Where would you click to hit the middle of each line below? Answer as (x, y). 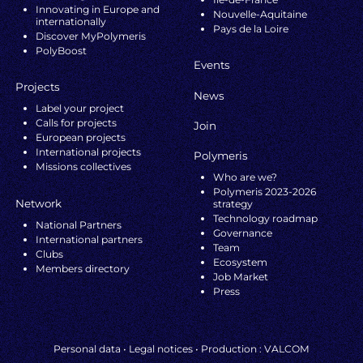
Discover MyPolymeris (90, 36)
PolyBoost (61, 50)
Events (212, 65)
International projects (88, 152)
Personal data (87, 349)
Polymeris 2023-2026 (265, 192)
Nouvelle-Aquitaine (261, 14)
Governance (243, 233)
